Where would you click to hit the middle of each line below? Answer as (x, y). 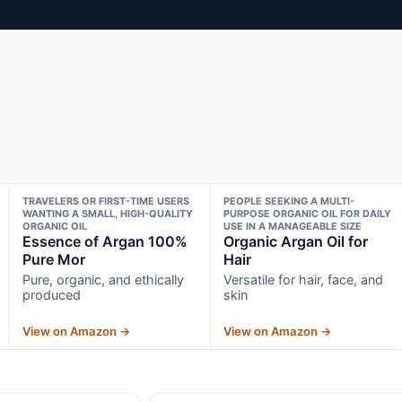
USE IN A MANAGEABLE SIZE (293, 226)
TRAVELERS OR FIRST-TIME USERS (105, 201)
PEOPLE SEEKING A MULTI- (289, 201)
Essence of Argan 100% (105, 241)
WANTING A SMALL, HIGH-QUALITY (107, 213)
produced (51, 294)
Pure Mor (53, 259)
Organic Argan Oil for (296, 241)
